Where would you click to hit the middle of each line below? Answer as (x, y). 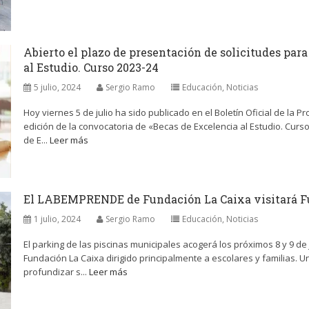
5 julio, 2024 (57, 87)
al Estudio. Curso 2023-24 (91, 67)
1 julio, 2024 (57, 219)
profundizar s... (56, 272)
